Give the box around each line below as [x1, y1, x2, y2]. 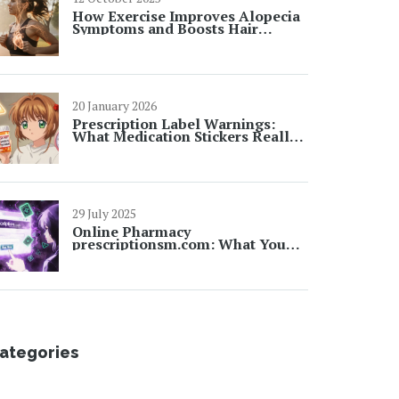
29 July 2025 [72, 205, 136, 222]
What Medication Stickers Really [72, 126, 297, 146]
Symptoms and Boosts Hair [72, 19, 258, 38]
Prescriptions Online [72, 259, 215, 279]
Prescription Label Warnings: [72, 114, 275, 134]
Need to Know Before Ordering [72, 247, 287, 266]
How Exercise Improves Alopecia [72, 6, 300, 26]
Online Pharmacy [72, 222, 191, 241]
